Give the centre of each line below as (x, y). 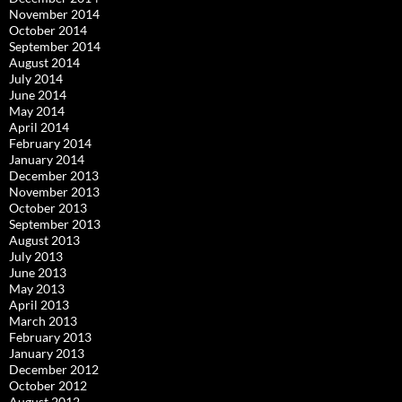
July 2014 (36, 78)
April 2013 (39, 304)
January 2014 (47, 159)
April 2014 (39, 127)
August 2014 (44, 62)
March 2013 (43, 320)
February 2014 (50, 143)
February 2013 (50, 336)
